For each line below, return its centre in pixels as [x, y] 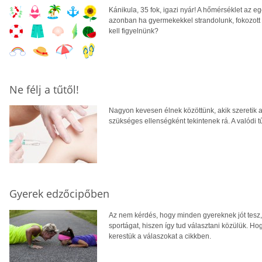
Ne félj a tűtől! [44, 89]
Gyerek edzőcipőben [59, 194]
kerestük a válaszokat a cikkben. [160, 237]
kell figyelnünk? [134, 31]
